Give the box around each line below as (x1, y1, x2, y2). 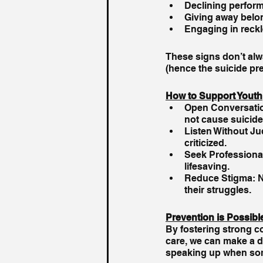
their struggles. (184, 184, 251, 195)
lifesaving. (184, 160, 230, 172)
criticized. (184, 137, 227, 149)
